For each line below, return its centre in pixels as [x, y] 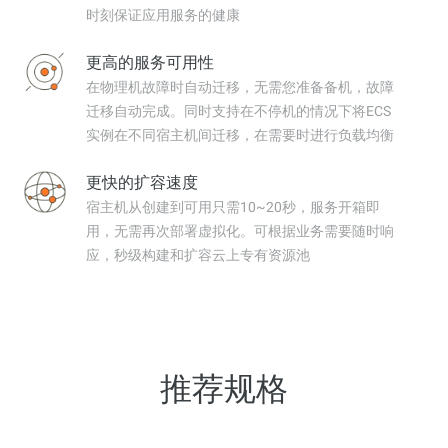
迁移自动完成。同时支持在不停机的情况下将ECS [238, 110]
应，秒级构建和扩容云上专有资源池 [198, 254]
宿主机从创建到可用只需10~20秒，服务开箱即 [233, 206]
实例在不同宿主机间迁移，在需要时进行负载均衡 [240, 134]
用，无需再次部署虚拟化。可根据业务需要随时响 [240, 230]
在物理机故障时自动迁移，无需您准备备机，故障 [240, 86]
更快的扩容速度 [142, 182]
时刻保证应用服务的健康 [163, 14]
